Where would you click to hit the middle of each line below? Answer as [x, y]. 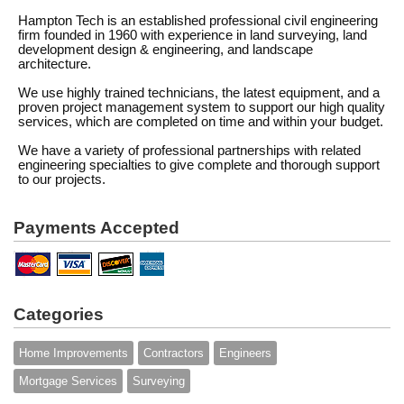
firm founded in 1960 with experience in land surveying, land [193, 35]
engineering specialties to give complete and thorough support [199, 165]
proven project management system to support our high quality [202, 107]
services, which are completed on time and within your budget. [201, 122]
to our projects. [62, 179]
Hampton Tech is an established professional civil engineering [198, 21]
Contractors [174, 353]
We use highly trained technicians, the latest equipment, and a [199, 93]
